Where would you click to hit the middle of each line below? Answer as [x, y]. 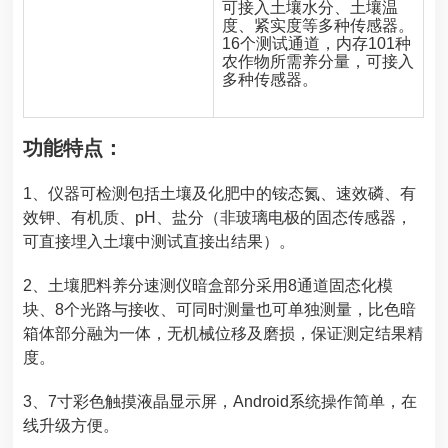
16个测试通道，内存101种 [317, 43]
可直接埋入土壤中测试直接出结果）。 [159, 241]
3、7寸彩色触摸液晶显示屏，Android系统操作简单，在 [220, 401]
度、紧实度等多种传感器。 [318, 25]
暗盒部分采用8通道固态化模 [293, 285]
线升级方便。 [71, 425]
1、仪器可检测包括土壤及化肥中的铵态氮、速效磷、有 [220, 193]
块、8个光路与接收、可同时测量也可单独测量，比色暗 [220, 309]
